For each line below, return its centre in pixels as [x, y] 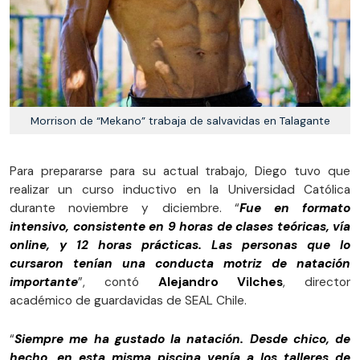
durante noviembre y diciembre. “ [125, 208]
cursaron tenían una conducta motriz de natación [180, 263]
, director [317, 282]
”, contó [118, 282]
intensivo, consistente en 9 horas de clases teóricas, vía [180, 226]
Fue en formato [295, 208]
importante [44, 282]
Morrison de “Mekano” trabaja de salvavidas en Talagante [180, 120]
